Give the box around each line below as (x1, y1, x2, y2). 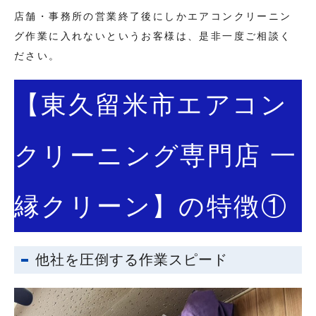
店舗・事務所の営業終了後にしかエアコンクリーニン (14, 11, 292, 23)
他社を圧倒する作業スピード (35, 252, 228, 268)
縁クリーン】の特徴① (14, 192, 288, 221)
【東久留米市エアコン (14, 90, 288, 120)
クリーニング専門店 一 (14, 141, 298, 171)
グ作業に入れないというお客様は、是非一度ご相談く (14, 30, 292, 42)
